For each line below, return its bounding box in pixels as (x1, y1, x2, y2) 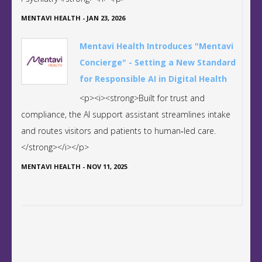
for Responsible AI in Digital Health (80, 73, 227, 84)
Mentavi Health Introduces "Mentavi (80, 40, 233, 51)
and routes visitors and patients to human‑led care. (21, 125, 216, 136)
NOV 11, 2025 (87, 161, 127, 171)
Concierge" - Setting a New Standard (80, 56, 236, 68)
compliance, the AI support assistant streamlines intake (21, 108, 230, 120)
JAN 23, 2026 (87, 13, 125, 22)
